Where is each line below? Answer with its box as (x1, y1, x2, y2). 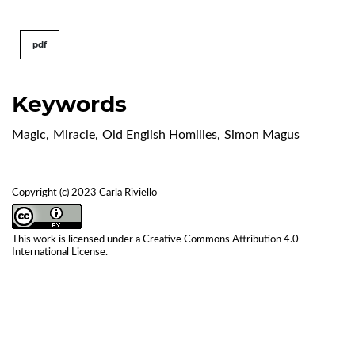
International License (12, 246, 105, 258)
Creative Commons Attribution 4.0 (143, 234, 299, 245)
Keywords (12, 90, 127, 117)
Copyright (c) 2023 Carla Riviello (12, 187, 157, 198)
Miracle (53, 128, 95, 141)
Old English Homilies (102, 128, 217, 141)
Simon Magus (224, 128, 300, 141)
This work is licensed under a (12, 234, 143, 245)
